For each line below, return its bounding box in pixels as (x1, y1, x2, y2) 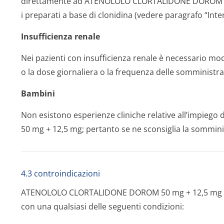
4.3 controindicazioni (21, 168, 100, 179)
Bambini (21, 88, 55, 99)
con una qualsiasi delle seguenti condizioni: (21, 201, 184, 212)
